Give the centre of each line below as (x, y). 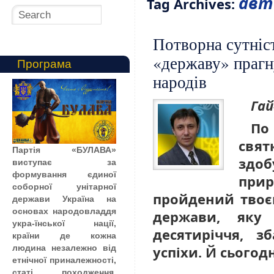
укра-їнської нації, (64, 223)
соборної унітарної (64, 186)
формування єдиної (64, 174)
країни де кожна (64, 235)
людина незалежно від (64, 247)
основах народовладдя (64, 211)
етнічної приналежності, (64, 260)
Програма (69, 64)
